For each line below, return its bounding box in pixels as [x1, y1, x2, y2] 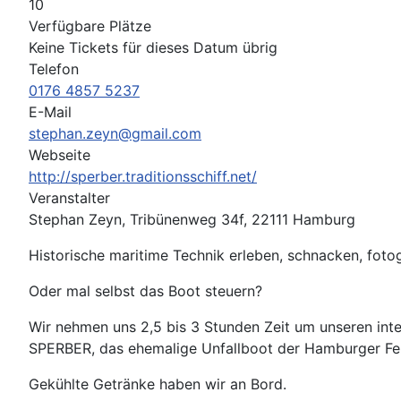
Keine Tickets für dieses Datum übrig [29, 38, 277, 56]
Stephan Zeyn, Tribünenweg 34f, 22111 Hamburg [29, 210, 355, 228]
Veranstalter [29, 189, 110, 207]
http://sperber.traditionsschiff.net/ [29, 167, 257, 185]
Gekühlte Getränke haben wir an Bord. [29, 375, 291, 393]
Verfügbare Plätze [29, 17, 151, 35]
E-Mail [29, 103, 72, 121]
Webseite [29, 146, 90, 164]
